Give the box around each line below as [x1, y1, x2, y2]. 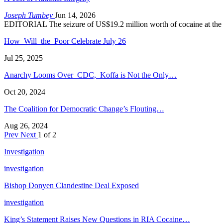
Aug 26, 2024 [4, 121, 48, 130]
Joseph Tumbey [4, 10, 55, 19]
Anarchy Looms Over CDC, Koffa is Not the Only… [4, 70, 177, 79]
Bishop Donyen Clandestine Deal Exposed [4, 181, 139, 190]
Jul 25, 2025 [4, 53, 43, 62]
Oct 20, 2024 [4, 87, 45, 96]
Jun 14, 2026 [55, 10, 96, 19]
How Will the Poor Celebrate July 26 [4, 36, 126, 45]
